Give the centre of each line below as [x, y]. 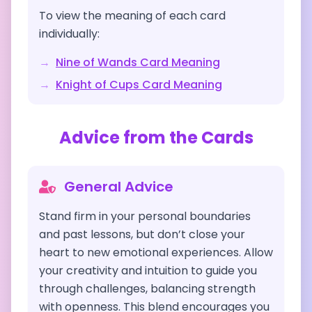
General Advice [119, 187]
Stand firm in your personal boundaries [145, 216]
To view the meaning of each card [132, 16]
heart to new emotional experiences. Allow [156, 252]
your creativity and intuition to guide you [148, 271]
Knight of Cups [97, 85]
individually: [69, 34]
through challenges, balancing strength [147, 289]
